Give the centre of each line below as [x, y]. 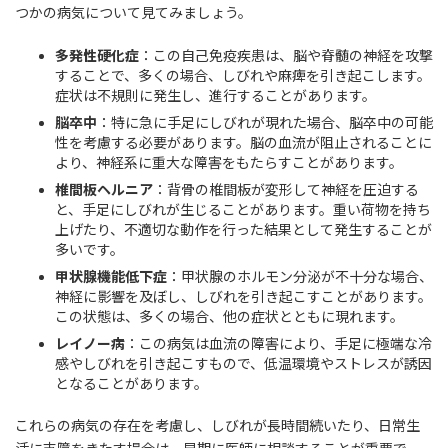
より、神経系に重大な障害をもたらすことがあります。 [229, 162]
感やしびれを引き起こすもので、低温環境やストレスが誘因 [243, 363]
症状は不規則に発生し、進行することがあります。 [215, 95]
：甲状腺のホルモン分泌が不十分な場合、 [300, 276]
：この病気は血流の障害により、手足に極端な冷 [278, 343]
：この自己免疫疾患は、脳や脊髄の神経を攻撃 [286, 55]
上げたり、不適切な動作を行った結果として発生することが [243, 229]
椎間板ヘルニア [104, 189]
